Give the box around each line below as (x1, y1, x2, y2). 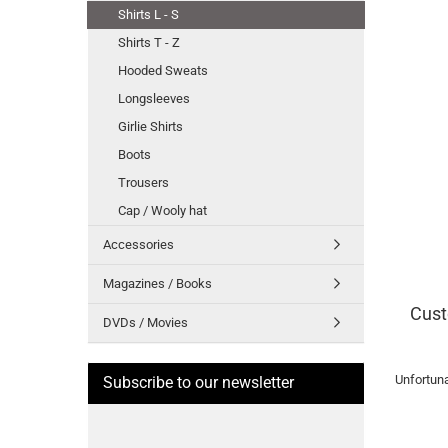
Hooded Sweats (118, 63, 208, 78)
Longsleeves (118, 91, 190, 106)
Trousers (118, 175, 169, 190)
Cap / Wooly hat (118, 203, 207, 218)
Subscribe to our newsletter (103, 373, 294, 392)
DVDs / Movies (103, 315, 188, 330)
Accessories (103, 237, 174, 252)
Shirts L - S (118, 7, 179, 22)
